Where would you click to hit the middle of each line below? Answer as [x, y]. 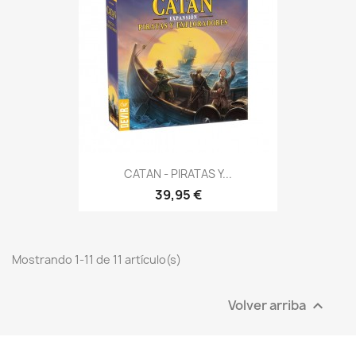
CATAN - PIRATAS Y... [178, 173]
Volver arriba [268, 305]
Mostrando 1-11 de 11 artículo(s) [97, 260]
